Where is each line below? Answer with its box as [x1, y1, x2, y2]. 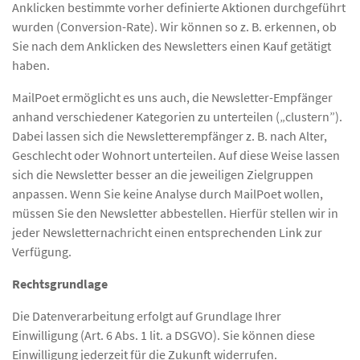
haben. [12, 56, 50, 73]
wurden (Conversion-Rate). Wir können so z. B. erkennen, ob [12, 18, 337, 35]
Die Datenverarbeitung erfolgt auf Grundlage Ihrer [12, 307, 281, 324]
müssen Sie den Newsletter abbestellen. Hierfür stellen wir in [12, 204, 338, 221]
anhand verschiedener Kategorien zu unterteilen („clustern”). [12, 108, 342, 125]
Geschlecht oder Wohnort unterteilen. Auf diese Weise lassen [12, 146, 340, 163]
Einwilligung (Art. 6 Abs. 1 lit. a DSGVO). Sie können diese [12, 326, 315, 343]
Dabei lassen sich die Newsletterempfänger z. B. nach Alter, [12, 127, 327, 144]
